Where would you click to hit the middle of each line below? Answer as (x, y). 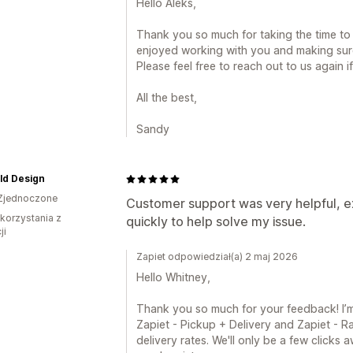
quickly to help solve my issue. (216, 221)
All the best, (167, 97)
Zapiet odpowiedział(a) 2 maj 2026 (217, 256)
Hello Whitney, (173, 277)
